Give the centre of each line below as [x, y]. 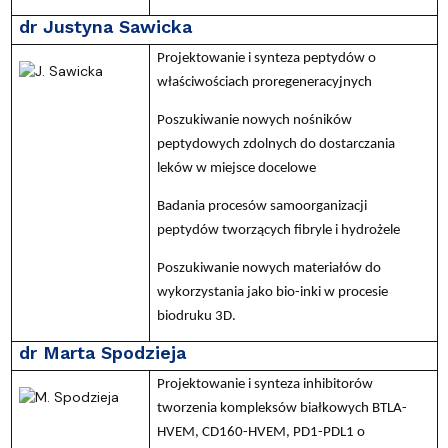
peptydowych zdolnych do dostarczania [275, 144]
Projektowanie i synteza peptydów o [266, 58]
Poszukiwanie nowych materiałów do [268, 268]
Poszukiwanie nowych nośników [254, 120]
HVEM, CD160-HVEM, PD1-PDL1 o [260, 432]
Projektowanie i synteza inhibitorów [264, 384]
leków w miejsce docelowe [236, 168]
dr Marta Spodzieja [102, 352]
